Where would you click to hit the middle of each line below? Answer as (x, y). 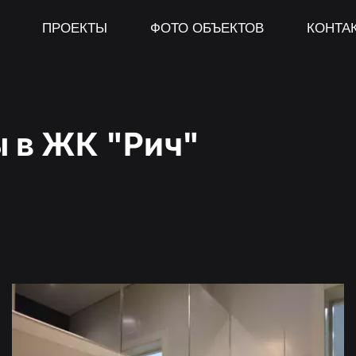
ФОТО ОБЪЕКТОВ (207, 27)
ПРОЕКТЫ (74, 27)
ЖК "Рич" (120, 144)
